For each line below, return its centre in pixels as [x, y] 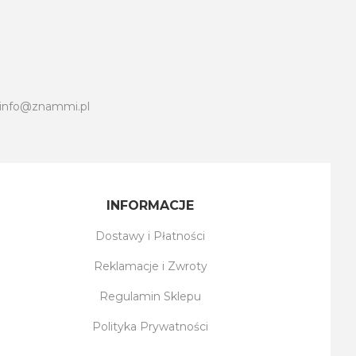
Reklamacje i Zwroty [150, 267]
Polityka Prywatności [151, 327]
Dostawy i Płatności [151, 236]
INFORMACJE [151, 206]
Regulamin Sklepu [151, 297]
